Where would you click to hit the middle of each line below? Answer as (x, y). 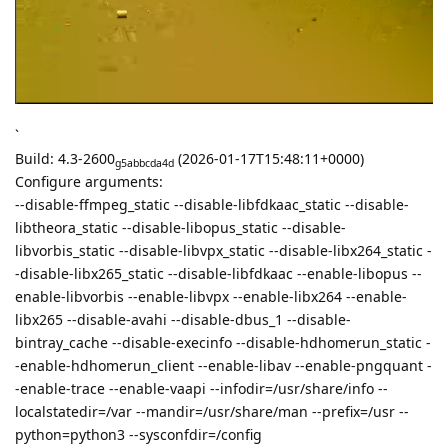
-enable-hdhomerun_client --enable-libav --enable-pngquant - (223, 366)
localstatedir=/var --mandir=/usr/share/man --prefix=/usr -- (212, 412)
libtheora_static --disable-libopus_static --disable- (180, 228)
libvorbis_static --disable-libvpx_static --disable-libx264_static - (223, 251)
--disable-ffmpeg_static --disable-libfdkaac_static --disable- (212, 205)
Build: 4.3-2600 (65, 159)
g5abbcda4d (144, 163)
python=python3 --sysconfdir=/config (138, 435)
